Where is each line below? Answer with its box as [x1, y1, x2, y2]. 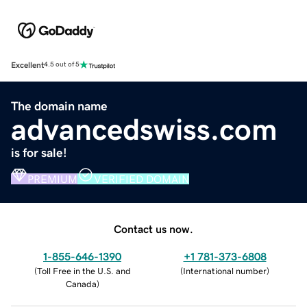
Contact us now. [114, 223, 193, 234]
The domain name [11, 99, 108, 112]
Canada [65, 279, 97, 288]
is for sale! [11, 146, 67, 159]
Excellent [11, 60, 44, 69]
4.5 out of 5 [44, 61, 79, 69]
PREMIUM [27, 173, 77, 184]
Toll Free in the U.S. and [36, 266, 131, 275]
